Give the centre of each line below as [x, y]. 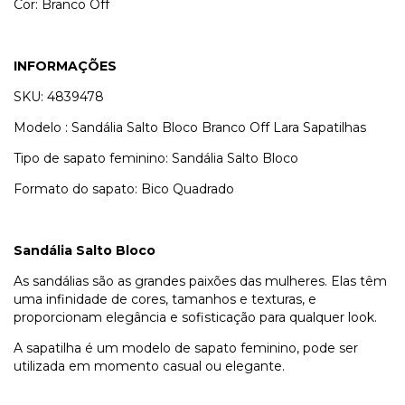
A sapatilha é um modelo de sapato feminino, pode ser [186, 348]
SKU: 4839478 [59, 97]
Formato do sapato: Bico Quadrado [124, 189]
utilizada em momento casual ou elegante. [149, 367]
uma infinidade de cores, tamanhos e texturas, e [165, 300]
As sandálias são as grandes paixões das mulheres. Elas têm [200, 282]
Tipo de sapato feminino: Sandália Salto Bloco [156, 159]
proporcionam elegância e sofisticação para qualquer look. [195, 318]
